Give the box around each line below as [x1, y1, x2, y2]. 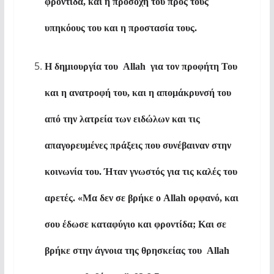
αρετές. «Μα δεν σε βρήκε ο [44, 193, 163, 204]
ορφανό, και [188, 193, 239, 204]
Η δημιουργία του [44, 61, 118, 72]
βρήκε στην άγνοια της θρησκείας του [44, 245, 202, 256]
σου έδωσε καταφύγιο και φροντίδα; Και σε [44, 219, 226, 230]
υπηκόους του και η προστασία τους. [44, 23, 197, 34]
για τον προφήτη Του [150, 61, 237, 72]
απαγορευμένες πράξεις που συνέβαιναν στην [44, 140, 231, 151]
